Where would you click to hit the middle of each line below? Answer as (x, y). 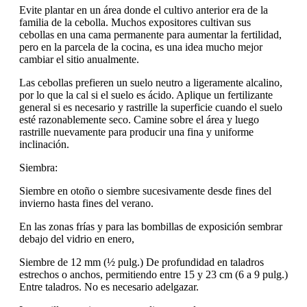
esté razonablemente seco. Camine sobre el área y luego (139, 120)
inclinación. (44, 145)
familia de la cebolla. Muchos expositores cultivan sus (135, 23)
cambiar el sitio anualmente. (79, 60)
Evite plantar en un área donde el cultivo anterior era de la (144, 10)
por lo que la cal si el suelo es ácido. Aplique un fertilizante (146, 95)
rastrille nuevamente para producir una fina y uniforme (136, 132)
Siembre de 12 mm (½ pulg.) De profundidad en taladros (142, 262)
